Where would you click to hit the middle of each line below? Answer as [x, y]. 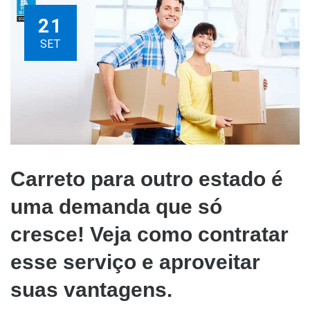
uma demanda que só [116, 207]
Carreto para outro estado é [147, 179]
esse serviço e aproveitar [135, 262]
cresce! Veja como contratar [149, 235]
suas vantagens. [91, 290]
